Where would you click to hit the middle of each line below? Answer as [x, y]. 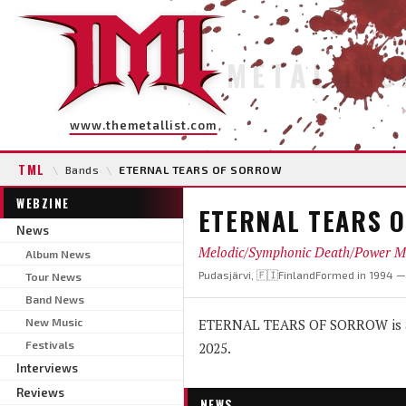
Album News [58, 253]
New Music [54, 321]
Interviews [47, 367]
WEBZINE [43, 203]
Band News [55, 299]
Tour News [53, 276]
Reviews [40, 392]
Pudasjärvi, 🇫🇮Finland [256, 274]
